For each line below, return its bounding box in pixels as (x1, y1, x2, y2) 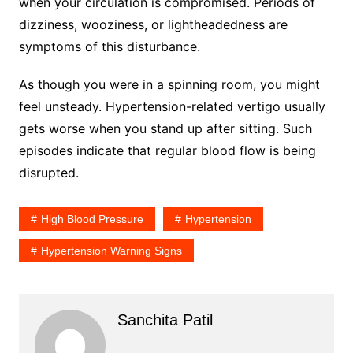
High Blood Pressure (40, 212, 143, 225)
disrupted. (18, 164, 79, 180)
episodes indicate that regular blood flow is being (18, 142, 316, 158)
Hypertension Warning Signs (40, 243, 182, 257)
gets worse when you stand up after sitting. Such (18, 120, 312, 136)
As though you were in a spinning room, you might (18, 76, 320, 92)
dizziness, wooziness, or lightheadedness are (18, 16, 288, 32)
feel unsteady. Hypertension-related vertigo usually (18, 98, 325, 114)
